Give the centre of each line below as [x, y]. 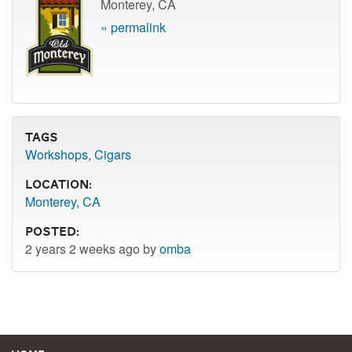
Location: [59, 184]
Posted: [52, 231]
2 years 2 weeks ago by [92, 248]
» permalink [133, 27]
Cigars [113, 154]
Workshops [57, 154]
